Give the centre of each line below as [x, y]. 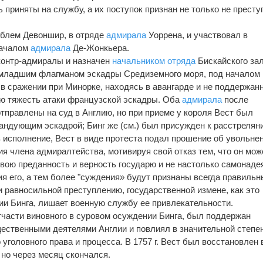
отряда [182, 60]
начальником [139, 60]
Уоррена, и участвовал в [197, 35]
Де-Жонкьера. [100, 48]
